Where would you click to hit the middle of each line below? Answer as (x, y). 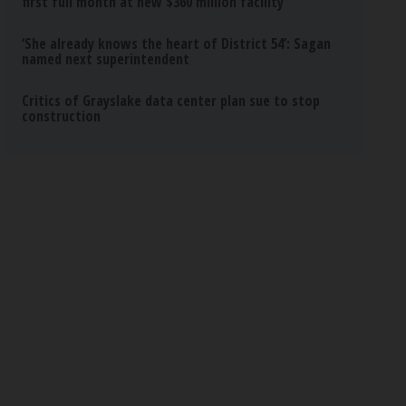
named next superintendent (106, 59)
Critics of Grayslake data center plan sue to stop (171, 101)
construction (62, 116)
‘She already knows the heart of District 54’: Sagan (177, 43)
